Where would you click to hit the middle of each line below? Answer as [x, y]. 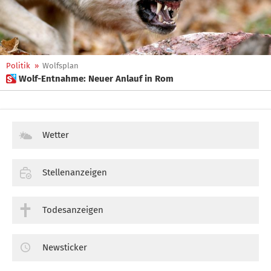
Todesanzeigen [73, 210]
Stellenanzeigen [75, 172]
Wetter [56, 135]
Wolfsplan [60, 66]
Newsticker [65, 247]
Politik [18, 66]
